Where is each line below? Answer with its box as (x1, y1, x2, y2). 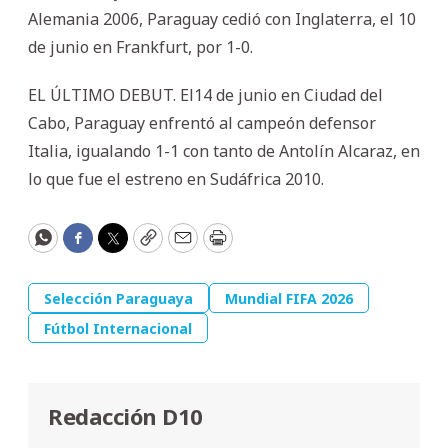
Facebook (76, 234, 160, 259)
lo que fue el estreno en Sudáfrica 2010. (28, 167, 324, 190)
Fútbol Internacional (44, 318, 192, 338)
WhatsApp (41, 234, 133, 259)
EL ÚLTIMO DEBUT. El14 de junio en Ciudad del (28, 83, 383, 106)
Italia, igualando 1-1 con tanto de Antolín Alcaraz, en (28, 139, 420, 162)
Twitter (111, 234, 177, 259)
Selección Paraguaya (44, 288, 193, 308)
